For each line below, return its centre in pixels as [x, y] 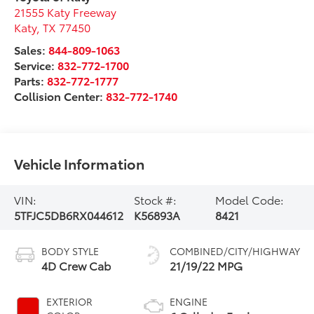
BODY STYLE [70, 251]
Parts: [31, 80]
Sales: [32, 49]
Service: [36, 64]
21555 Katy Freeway [66, 11]
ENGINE [188, 301]
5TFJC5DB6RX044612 [69, 214]
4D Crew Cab [76, 265]
